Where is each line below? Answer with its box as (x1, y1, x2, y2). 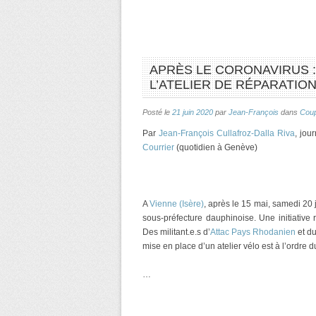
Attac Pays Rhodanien (210, 227, 296, 237)
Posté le (142, 108, 172, 116)
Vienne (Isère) (150, 199, 205, 209)
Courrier (142, 142, 174, 152)
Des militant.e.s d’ (142, 227, 210, 237)
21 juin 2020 (172, 108, 213, 116)
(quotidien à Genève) (174, 142, 257, 152)
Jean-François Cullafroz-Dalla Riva (158, 128, 295, 138)
